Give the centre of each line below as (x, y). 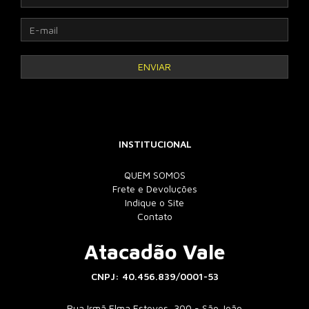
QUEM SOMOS (154, 175)
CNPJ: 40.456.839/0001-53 (154, 276)
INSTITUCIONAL (154, 144)
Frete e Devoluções (154, 189)
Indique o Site (154, 202)
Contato (154, 216)
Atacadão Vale (154, 251)
